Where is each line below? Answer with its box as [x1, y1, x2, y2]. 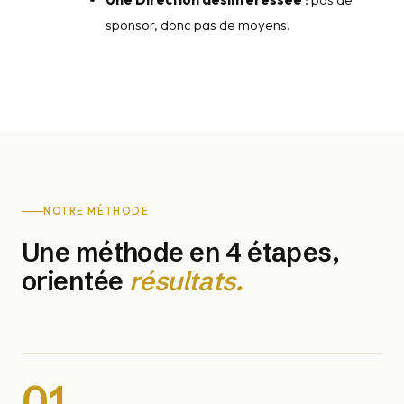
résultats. [128, 265, 243, 298]
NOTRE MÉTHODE [43, 205, 150, 218]
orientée [22, 265, 129, 298]
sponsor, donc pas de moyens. [106, 16, 290, 34]
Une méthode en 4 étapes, [22, 236, 339, 269]
